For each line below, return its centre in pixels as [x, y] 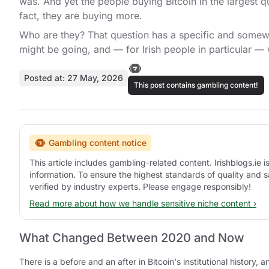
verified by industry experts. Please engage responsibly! [140, 187]
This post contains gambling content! [196, 85]
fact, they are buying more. [81, 16]
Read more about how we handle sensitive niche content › [143, 204]
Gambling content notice [98, 143]
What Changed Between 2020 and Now [132, 238]
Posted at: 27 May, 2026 [74, 78]
